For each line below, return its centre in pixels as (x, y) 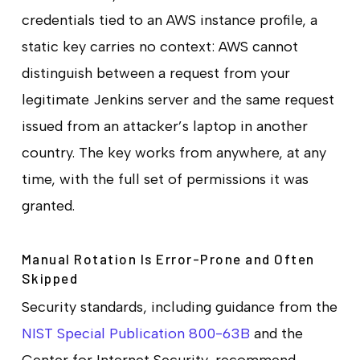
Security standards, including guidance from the (179, 307)
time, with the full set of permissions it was (165, 179)
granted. (48, 205)
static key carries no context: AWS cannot (160, 46)
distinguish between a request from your (155, 73)
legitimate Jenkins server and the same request (178, 99)
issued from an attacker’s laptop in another (164, 126)
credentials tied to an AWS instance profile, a (169, 20)
